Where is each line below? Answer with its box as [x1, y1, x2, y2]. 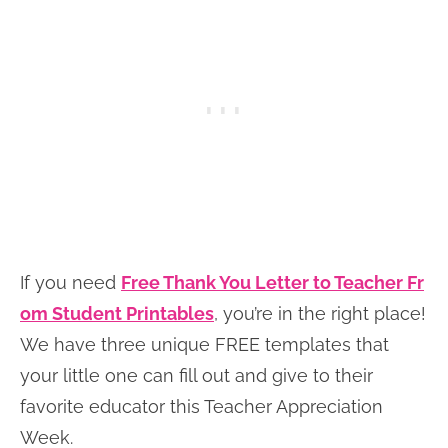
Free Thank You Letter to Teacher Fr [121, 272, 424, 293]
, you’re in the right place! [214, 303, 426, 324]
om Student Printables [20, 303, 214, 324]
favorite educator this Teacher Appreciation [20, 396, 383, 417]
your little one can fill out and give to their [20, 365, 373, 386]
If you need [20, 272, 121, 293]
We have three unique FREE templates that [20, 334, 389, 355]
